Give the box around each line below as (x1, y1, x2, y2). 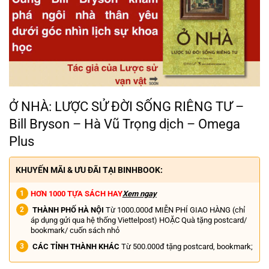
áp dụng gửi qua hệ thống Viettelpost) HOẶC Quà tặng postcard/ (30, 216, 247, 225)
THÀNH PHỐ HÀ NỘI (32, 205, 104, 215)
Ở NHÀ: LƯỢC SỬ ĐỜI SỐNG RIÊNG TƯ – (8, 98, 244, 115)
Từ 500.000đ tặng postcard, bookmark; (119, 242, 253, 252)
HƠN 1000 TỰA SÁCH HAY (30, 189, 122, 199)
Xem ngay (122, 189, 157, 199)
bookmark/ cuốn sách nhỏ (30, 226, 119, 235)
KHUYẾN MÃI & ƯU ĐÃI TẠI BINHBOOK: (15, 165, 163, 175)
